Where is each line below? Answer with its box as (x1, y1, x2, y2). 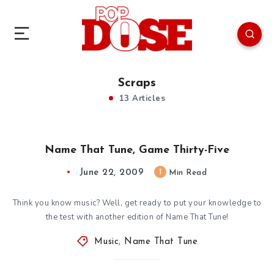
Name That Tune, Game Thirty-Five (45, 144, 229, 156)
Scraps (118, 76, 156, 89)
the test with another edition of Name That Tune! (45, 211, 229, 223)
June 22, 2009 (79, 168, 144, 177)
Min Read (166, 168, 207, 177)
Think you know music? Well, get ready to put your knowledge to (12, 197, 262, 209)
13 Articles (116, 92, 165, 104)
